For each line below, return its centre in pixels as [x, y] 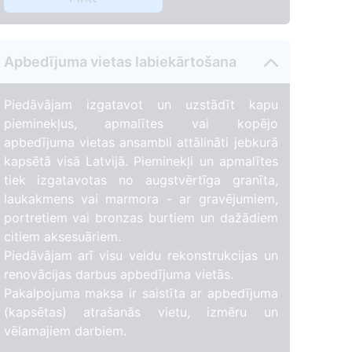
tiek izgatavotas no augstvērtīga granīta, [141, 180]
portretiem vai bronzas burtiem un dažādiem [141, 218]
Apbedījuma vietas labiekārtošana [120, 61]
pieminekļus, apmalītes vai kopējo [141, 124]
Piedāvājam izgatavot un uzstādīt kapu [141, 105]
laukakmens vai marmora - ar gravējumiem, [141, 199]
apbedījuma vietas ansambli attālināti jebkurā [141, 143]
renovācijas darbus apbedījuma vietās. [118, 275]
